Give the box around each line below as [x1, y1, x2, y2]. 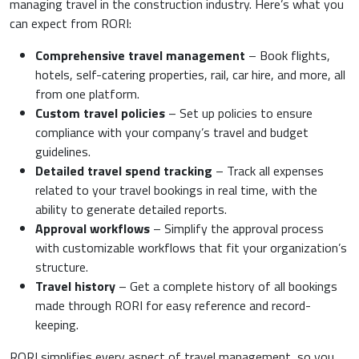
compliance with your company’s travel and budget [35, 123, 309, 143]
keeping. [35, 315, 79, 335]
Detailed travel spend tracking [35, 161, 212, 181]
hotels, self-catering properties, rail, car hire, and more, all [35, 65, 345, 85]
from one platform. [35, 84, 139, 104]
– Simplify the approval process [150, 219, 324, 239]
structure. [35, 257, 88, 277]
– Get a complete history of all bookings [115, 276, 337, 296]
